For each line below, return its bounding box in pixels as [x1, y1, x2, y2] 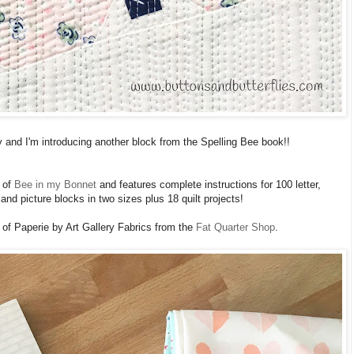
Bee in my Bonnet [14, 179, 96, 191]
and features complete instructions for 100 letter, [96, 179, 321, 191]
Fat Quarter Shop [193, 221, 275, 234]
